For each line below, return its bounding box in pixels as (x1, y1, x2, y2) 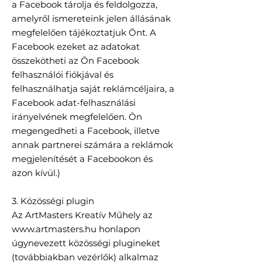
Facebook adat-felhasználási (12, 97, 136, 109)
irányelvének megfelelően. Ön (12, 111, 142, 123)
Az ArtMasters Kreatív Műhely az (12, 209, 153, 221)
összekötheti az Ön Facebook (12, 55, 139, 67)
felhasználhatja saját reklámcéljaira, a (12, 83, 174, 95)
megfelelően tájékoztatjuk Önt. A (12, 27, 156, 39)
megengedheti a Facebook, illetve (12, 125, 160, 137)
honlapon (96, 223, 140, 235)
